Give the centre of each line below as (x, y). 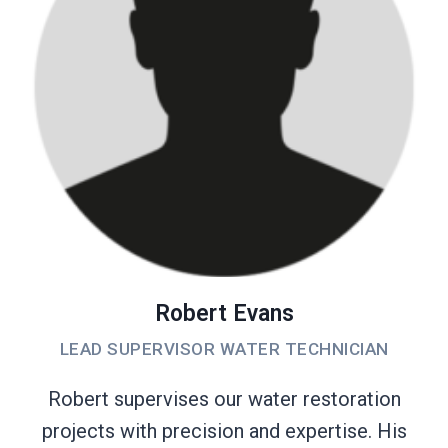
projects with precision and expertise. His (224, 430)
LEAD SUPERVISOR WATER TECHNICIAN (224, 348)
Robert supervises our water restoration (224, 398)
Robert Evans (224, 313)
